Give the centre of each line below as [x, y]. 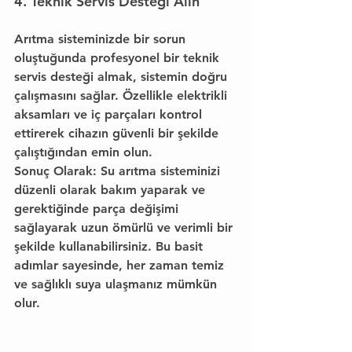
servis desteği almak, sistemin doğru [123, 77]
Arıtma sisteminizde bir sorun [102, 39]
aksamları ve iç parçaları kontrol [110, 114]
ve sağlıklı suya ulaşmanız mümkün [117, 284]
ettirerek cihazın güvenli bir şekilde [118, 133]
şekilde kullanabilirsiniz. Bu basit [110, 246]
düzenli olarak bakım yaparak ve [112, 190]
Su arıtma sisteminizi [160, 171]
